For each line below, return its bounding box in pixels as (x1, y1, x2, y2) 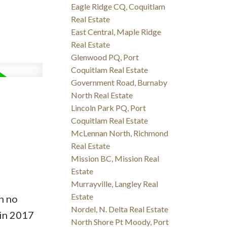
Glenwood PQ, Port (71, 52, 139, 62)
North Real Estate (71, 90, 133, 100)
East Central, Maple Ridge (71, 27, 162, 37)
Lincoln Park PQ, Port (71, 103, 146, 113)
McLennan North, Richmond (71, 128, 169, 138)
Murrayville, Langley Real (71, 179, 159, 189)
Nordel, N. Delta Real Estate (71, 204, 169, 214)
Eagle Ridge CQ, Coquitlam (71, 2, 166, 12)
